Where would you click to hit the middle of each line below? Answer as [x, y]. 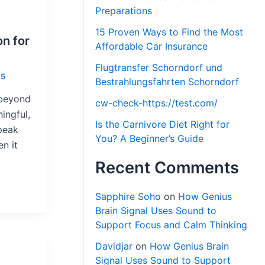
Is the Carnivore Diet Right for [163, 125]
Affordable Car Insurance [152, 46]
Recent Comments [167, 168]
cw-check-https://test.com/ [157, 103]
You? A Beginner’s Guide [150, 139]
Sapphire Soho [128, 197]
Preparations [124, 11]
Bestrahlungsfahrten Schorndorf [167, 82]
